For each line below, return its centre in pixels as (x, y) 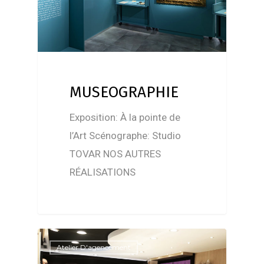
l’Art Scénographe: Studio (126, 136)
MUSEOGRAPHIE (124, 93)
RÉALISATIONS (103, 172)
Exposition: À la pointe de (125, 118)
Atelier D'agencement (94, 247)
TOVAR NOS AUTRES (115, 154)
